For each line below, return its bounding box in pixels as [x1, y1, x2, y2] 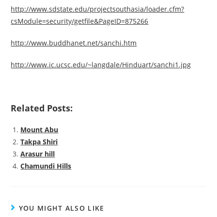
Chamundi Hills [20, 161, 72, 171]
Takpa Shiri [20, 137, 58, 147]
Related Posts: [11, 102, 73, 114]
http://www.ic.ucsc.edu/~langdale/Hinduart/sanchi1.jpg [11, 60, 191, 70]
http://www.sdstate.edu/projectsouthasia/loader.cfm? [11, 4, 185, 14]
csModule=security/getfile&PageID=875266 [11, 16, 149, 26]
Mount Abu [20, 125, 59, 135]
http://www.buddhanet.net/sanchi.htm [11, 38, 137, 48]
